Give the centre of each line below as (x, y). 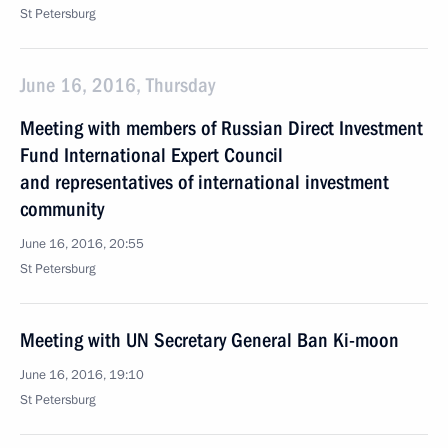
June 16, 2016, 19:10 (82, 375)
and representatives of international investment (204, 182)
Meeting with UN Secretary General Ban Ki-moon (209, 340)
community (62, 209)
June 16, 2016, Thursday (117, 85)
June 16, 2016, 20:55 (82, 244)
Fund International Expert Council (151, 155)
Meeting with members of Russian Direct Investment (221, 128)
